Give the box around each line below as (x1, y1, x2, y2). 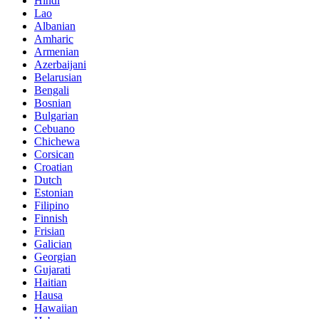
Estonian (34, 187, 73, 199)
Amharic (34, 33, 73, 46)
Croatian (34, 161, 73, 174)
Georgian (34, 251, 76, 263)
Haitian (34, 276, 67, 289)
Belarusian (34, 71, 82, 84)
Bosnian (34, 97, 71, 110)
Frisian (34, 225, 65, 238)
